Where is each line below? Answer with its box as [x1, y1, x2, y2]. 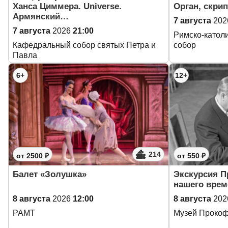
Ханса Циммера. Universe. [13, 2, 122, 11]
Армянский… [13, 12, 69, 21]
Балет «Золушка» [13, 169, 87, 179]
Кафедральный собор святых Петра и [13, 41, 156, 49]
